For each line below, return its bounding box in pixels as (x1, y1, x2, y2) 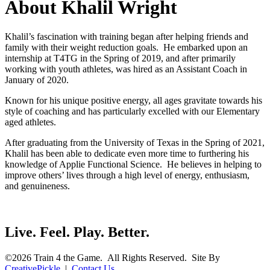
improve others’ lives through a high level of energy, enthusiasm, (5, 170, 250, 181)
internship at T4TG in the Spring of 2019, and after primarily (5, 53, 236, 64)
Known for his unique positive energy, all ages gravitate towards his (5, 95, 262, 106)
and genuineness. (5, 181, 70, 192)
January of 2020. (5, 75, 69, 86)
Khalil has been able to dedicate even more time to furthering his (5, 148, 249, 159)
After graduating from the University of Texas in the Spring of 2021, (5, 137, 265, 148)
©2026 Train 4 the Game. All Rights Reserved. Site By (5, 253, 220, 263)
